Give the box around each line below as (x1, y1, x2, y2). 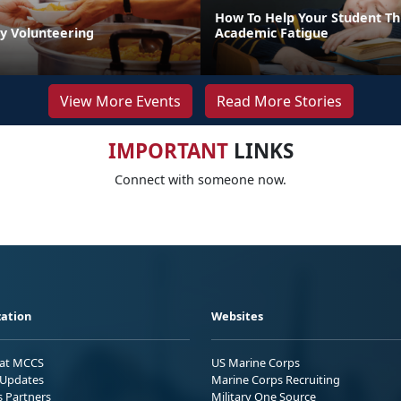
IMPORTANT (107, 136, 228, 165)
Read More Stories (216, 90, 342, 111)
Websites (211, 307, 263, 324)
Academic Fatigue (215, 23, 328, 41)
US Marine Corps (211, 354, 300, 371)
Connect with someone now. (115, 170, 286, 188)
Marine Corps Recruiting (211, 371, 340, 388)
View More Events (59, 90, 181, 111)
